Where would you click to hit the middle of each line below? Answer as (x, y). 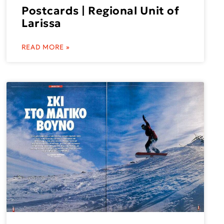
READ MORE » (46, 47)
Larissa (41, 23)
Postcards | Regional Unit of (100, 10)
